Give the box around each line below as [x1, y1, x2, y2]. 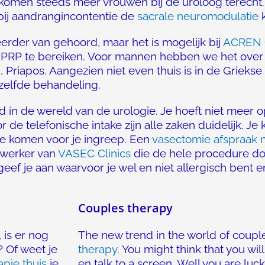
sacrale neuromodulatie [137, 9, 258, 22]
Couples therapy [78, 200, 173, 216]
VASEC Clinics [58, 147, 131, 160]
